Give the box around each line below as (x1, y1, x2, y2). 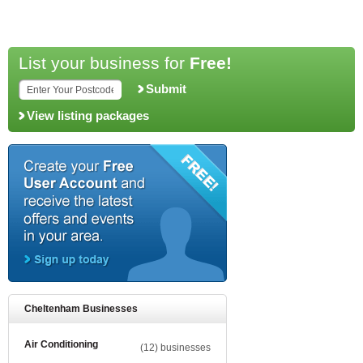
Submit (146, 82, 186, 96)
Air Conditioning (24, 339, 98, 350)
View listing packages (27, 109, 149, 122)
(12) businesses (140, 342, 211, 353)
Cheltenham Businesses (24, 303, 138, 314)
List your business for (19, 53, 190, 72)
